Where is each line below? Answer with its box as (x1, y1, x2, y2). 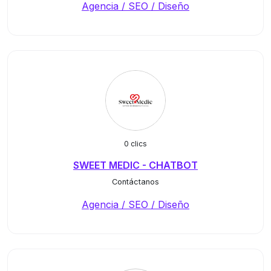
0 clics (124, 139, 147, 148)
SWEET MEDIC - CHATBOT (73, 159, 198, 171)
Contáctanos (112, 177, 159, 186)
